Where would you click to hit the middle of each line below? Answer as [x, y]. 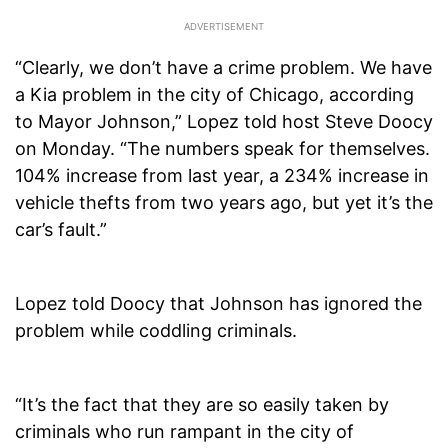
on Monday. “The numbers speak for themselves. [222, 149]
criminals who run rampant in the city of [184, 432]
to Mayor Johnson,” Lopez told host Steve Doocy [224, 122]
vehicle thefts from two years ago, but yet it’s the [224, 203]
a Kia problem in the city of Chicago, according [214, 95]
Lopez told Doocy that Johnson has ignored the [218, 304]
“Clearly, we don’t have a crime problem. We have [223, 68]
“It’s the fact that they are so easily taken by [202, 405]
